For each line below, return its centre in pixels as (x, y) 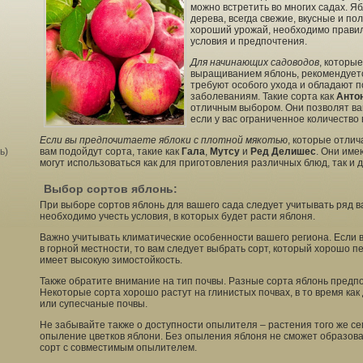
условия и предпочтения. (249, 41)
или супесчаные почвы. (94, 304)
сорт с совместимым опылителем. (118, 348)
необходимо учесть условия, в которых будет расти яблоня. (177, 216)
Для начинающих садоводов (255, 62)
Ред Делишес (283, 152)
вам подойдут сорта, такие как (111, 152)
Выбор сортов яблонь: (111, 189)
